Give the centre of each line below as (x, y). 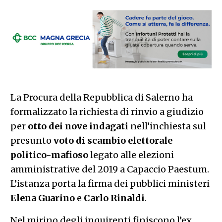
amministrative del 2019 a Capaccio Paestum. (110, 169)
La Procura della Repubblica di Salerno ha (101, 97)
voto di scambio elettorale (113, 140)
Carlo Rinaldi (114, 198)
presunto (32, 140)
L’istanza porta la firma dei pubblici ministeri (110, 183)
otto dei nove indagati (78, 126)
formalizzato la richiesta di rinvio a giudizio (107, 111)
